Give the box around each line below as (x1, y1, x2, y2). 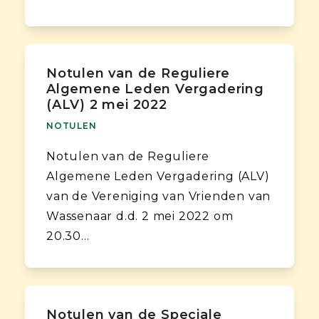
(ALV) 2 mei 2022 (46, 96, 167, 113)
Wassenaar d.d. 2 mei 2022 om (46, 209, 234, 223)
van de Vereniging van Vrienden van (46, 189, 271, 203)
